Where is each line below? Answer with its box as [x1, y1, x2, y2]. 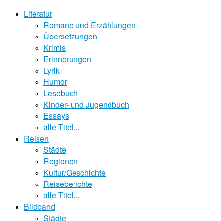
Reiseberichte [43, 178, 92, 189]
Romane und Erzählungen [43, 19, 136, 31]
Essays [43, 110, 69, 121]
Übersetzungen [43, 31, 97, 42]
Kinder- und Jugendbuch [43, 99, 129, 110]
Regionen [43, 155, 78, 167]
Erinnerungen [43, 53, 91, 65]
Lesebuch [43, 87, 78, 99]
